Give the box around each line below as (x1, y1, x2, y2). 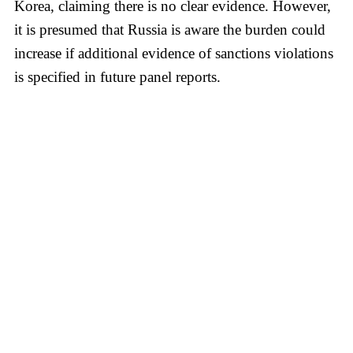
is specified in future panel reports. (14, 68, 221, 85)
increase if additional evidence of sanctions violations (14, 44, 333, 61)
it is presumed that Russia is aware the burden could (14, 20, 325, 38)
